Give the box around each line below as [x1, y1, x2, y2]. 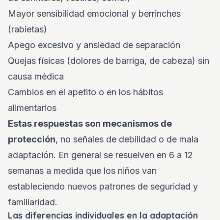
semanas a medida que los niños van [8, 165, 157, 176]
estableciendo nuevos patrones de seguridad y [8, 181, 198, 192]
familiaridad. [8, 197, 57, 207]
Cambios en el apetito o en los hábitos [8, 87, 163, 97]
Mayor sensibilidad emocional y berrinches [8, 8, 181, 19]
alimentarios [8, 103, 56, 113]
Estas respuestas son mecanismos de [8, 118, 172, 129]
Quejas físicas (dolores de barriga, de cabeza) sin [8, 55, 209, 66]
